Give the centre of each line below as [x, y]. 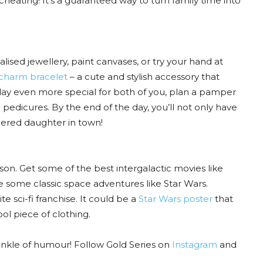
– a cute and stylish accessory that [144, 77]
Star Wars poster [176, 199]
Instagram [195, 245]
